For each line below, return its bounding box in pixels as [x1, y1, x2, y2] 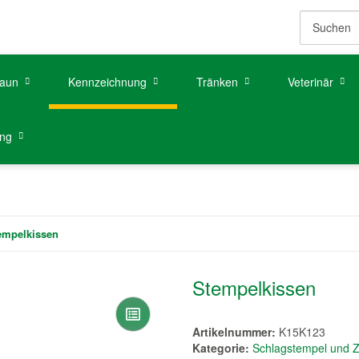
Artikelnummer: [192, 324, 279, 340]
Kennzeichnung [68, 74, 147, 90]
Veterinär [288, 74, 333, 90]
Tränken [196, 74, 238, 90]
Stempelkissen [192, 273, 316, 301]
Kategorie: [192, 340, 252, 356]
